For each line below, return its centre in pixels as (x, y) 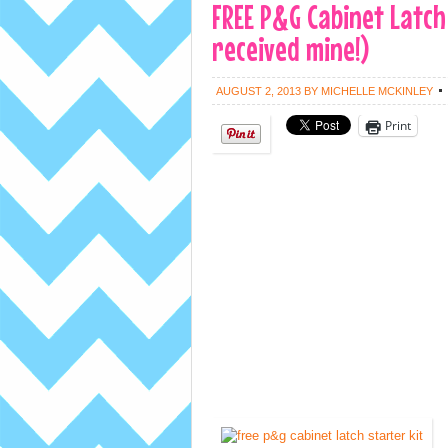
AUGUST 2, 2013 (258, 91)
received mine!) (290, 48)
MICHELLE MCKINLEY (377, 91)
